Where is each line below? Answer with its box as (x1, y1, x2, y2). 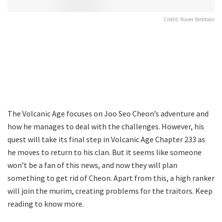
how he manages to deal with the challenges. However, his (7, 121, 204, 131)
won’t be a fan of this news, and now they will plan (7, 160, 177, 170)
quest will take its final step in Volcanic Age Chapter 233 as (7, 134, 205, 144)
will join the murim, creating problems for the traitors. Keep (7, 185, 213, 196)
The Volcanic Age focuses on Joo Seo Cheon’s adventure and (7, 108, 209, 118)
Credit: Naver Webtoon (164, 15, 215, 23)
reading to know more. (7, 198, 84, 209)
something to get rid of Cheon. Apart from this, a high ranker (7, 172, 215, 183)
